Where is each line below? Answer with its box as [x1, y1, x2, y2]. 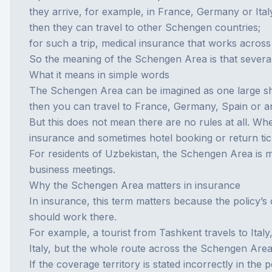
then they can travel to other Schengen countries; [29, 21, 260, 33]
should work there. [29, 211, 117, 223]
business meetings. [29, 163, 115, 175]
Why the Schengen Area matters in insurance [29, 179, 240, 191]
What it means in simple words [29, 69, 169, 81]
